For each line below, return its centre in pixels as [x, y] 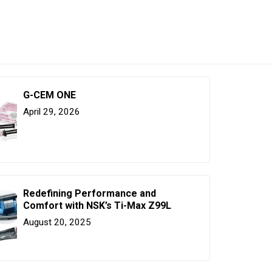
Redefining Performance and [90, 193]
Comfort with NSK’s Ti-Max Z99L [97, 205]
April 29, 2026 [52, 111]
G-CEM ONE [49, 95]
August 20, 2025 [57, 222]
